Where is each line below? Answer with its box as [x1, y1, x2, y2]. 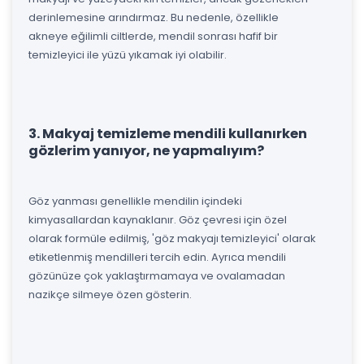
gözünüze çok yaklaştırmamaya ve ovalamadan [28, 267, 285, 284]
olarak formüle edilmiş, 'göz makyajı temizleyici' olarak [28, 230, 316, 246]
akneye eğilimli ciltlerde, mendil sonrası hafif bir [28, 28, 278, 44]
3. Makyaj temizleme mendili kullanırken [28, 123, 307, 143]
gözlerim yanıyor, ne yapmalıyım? [28, 141, 264, 160]
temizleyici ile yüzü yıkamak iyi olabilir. [28, 46, 227, 63]
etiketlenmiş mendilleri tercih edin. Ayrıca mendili [28, 249, 286, 265]
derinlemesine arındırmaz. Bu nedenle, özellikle [28, 9, 279, 25]
